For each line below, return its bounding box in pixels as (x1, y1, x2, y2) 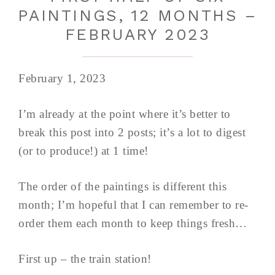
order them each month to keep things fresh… (18, 217, 247, 230)
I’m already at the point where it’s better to (18, 107, 231, 120)
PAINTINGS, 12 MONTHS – (18, 6, 257, 25)
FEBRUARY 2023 (64, 25, 211, 44)
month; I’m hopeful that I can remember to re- (18, 198, 249, 211)
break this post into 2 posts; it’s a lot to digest (18, 126, 246, 139)
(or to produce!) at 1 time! (18, 144, 149, 157)
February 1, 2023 (18, 72, 106, 85)
